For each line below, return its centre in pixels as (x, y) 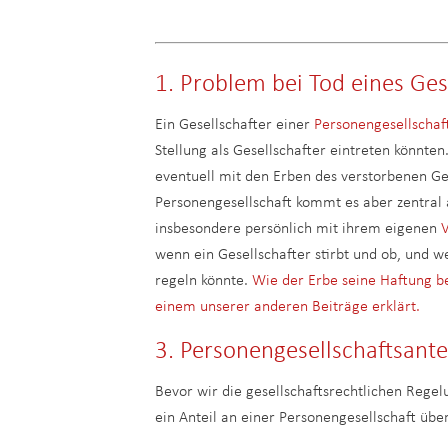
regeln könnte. (203, 281)
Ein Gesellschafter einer (234, 125)
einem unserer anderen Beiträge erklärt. (287, 307)
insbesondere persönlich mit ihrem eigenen (298, 229)
